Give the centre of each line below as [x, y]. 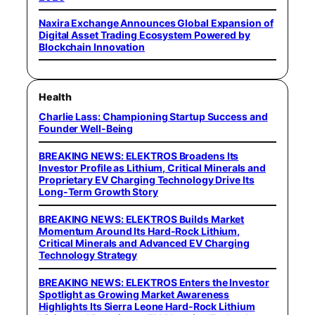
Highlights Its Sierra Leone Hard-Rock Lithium [147, 306]
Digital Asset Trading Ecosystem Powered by [144, 35]
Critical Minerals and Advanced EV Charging [144, 243]
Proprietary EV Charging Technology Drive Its [147, 179]
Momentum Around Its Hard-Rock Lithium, [140, 231]
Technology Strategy [88, 255]
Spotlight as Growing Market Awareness [134, 294]
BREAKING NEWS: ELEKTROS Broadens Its [139, 155]
